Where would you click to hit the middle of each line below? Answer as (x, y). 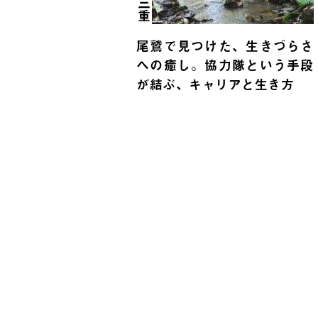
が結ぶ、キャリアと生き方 (215, 84)
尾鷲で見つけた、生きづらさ (225, 46)
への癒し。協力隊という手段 (225, 65)
